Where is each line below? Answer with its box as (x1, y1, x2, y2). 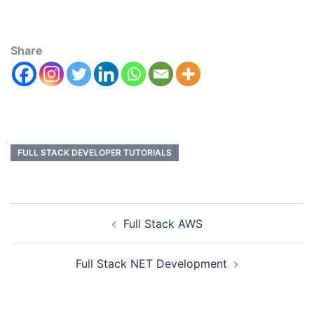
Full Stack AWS (123, 217, 203, 231)
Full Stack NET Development (76, 257, 227, 271)
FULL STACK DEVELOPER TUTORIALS (18, 147, 172, 158)
